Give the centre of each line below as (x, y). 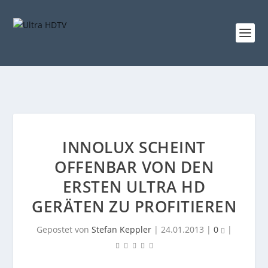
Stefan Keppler (121, 229)
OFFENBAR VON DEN (134, 167)
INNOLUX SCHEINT (134, 147)
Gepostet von (64, 229)
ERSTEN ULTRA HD (134, 187)
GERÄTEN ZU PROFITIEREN (134, 206)
